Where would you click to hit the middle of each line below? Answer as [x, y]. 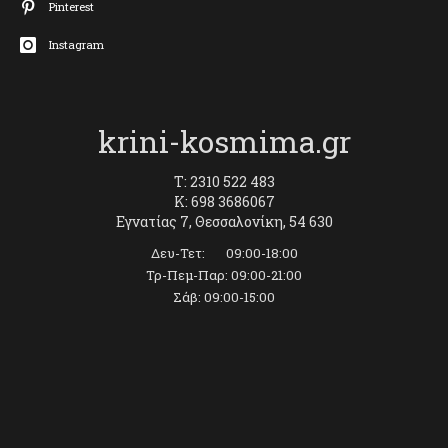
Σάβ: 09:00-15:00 [224, 296]
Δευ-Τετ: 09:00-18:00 [224, 252]
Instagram [76, 44]
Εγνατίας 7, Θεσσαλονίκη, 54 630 [224, 221]
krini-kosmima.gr [224, 141]
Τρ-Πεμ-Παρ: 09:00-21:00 [224, 274]
